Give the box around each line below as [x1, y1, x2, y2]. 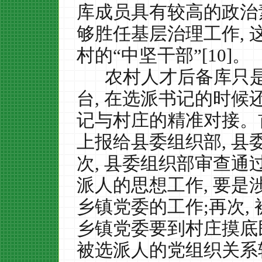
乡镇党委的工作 [77, 196, 204, 217]
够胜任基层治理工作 [77, 23, 240, 44]
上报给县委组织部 [77, 132, 222, 152]
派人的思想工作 [77, 175, 204, 195]
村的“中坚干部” [77, 45, 202, 65]
